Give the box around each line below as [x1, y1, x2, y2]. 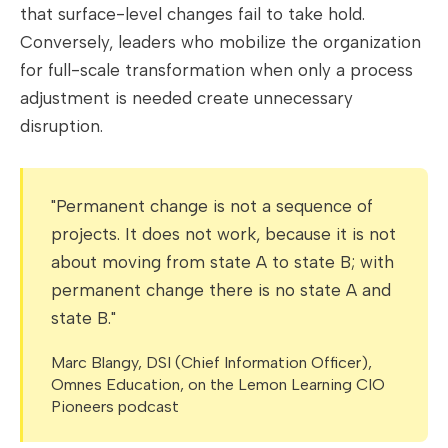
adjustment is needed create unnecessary [20, 88, 353, 109]
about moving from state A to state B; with [51, 252, 394, 273]
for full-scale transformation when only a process [20, 60, 413, 81]
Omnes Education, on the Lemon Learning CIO [51, 375, 385, 395]
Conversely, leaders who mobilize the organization [20, 32, 421, 53]
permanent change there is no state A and [51, 280, 391, 301]
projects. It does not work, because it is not [51, 224, 396, 245]
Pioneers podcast [51, 397, 179, 417]
